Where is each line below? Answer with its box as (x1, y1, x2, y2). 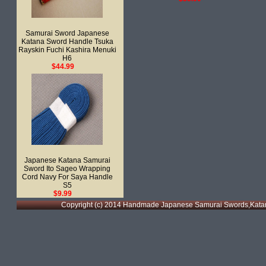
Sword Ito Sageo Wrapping (24, 164, 110, 173)
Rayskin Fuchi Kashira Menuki (18, 46, 116, 54)
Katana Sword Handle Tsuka (21, 37, 113, 46)
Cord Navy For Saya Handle (21, 173, 113, 181)
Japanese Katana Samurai (24, 156, 110, 164)
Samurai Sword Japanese (25, 29, 109, 37)
